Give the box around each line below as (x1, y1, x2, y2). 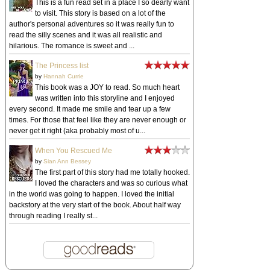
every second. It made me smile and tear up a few (8, 105, 171, 114)
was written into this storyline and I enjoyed (34, 94, 175, 103)
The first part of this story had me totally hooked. (34, 168, 190, 177)
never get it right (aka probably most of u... (8, 127, 145, 136)
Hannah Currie (43, 73, 84, 80)
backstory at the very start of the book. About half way (8, 201, 181, 210)
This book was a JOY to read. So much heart (34, 83, 180, 92)
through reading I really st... (8, 212, 98, 221)
